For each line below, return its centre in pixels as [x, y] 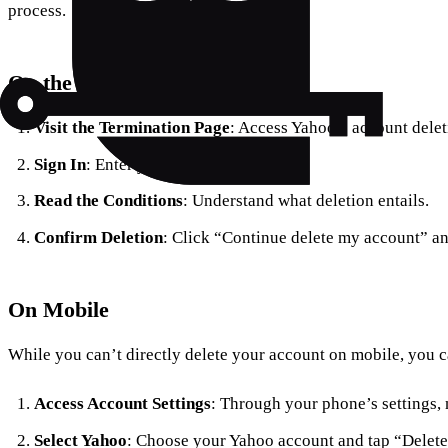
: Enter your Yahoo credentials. [194, 164]
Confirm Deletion [98, 237]
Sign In [59, 164]
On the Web [64, 83]
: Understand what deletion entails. [305, 201]
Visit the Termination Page [131, 128]
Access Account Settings [122, 404]
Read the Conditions [108, 201]
